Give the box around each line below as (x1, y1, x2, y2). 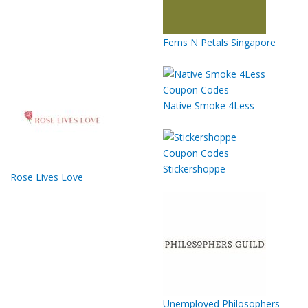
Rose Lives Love (10, 170, 83, 184)
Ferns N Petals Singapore (163, 35, 276, 49)
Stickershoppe (163, 162, 225, 175)
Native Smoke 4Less (163, 98, 254, 112)
